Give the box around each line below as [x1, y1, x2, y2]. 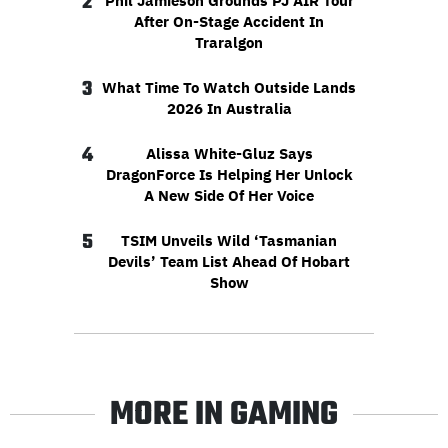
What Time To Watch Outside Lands [102, 77, 356, 97]
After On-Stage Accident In [134, 11, 324, 31]
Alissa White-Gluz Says [145, 143, 313, 163]
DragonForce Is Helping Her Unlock [105, 164, 353, 184]
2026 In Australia [166, 98, 292, 118]
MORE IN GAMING [110, 389, 338, 441]
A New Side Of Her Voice [144, 185, 314, 205]
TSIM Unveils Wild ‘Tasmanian [121, 230, 337, 250]
